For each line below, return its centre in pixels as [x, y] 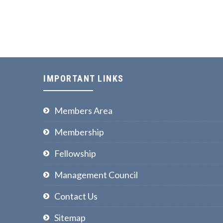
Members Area [83, 111]
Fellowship [75, 153]
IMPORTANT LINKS [84, 78]
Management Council [96, 175]
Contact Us [76, 196]
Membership [79, 132]
